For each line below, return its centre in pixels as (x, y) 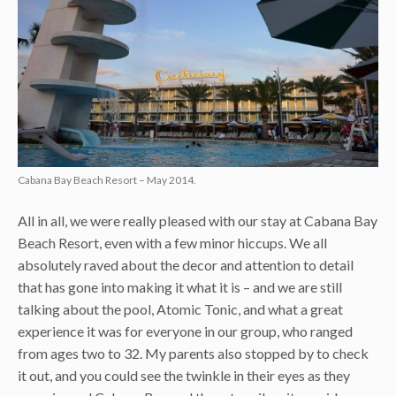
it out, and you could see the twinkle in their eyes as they (184, 375)
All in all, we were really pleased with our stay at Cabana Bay (198, 220)
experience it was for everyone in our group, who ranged (185, 331)
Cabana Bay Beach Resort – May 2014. (107, 179)
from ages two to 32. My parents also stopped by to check (193, 353)
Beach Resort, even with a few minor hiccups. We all (172, 242)
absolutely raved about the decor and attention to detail (186, 264)
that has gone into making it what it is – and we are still (180, 286)
